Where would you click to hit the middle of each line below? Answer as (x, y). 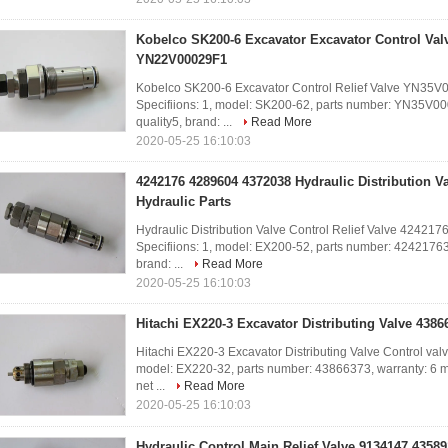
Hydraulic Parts (183, 201)
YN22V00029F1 (181, 59)
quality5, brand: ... (185, 122)
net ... (152, 386)
